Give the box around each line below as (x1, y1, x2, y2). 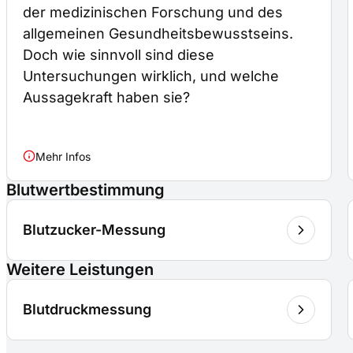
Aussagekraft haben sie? (23, 88, 190, 106)
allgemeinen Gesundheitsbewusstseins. (23, 24, 293, 42)
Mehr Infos (35, 149, 91, 163)
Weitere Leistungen (6, 259, 154, 279)
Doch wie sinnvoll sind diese (23, 46, 214, 63)
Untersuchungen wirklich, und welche (23, 67, 279, 84)
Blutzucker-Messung (23, 221, 165, 238)
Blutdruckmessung (23, 300, 151, 318)
